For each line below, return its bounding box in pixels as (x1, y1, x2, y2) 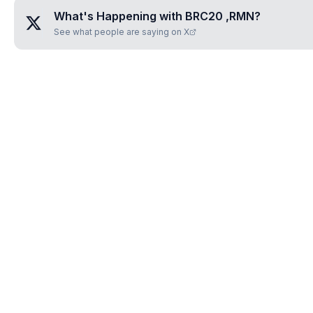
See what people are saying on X (54, 27, 189, 37)
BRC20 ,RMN (185, 9, 254, 23)
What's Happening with (54, 9, 185, 23)
